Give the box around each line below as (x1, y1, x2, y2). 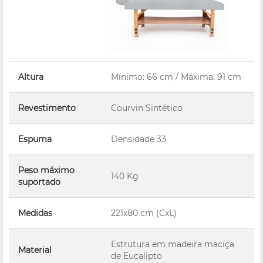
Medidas (18, 207, 52, 218)
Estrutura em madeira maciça (111, 238, 234, 249)
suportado (18, 176, 60, 187)
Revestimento (18, 102, 76, 113)
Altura (18, 71, 43, 82)
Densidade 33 (111, 133, 166, 144)
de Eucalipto (111, 250, 162, 261)
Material (18, 244, 52, 255)
